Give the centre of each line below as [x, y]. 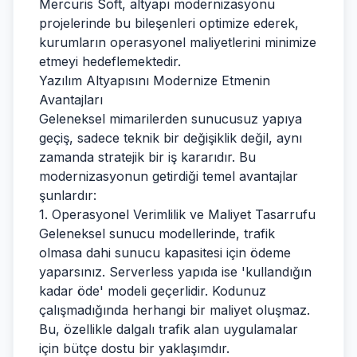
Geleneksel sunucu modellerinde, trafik [157, 233]
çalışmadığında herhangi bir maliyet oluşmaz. [175, 310]
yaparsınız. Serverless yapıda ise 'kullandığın [175, 272]
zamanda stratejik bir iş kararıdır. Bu [147, 157]
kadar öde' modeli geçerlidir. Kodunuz [153, 291]
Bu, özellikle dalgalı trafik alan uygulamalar [169, 329]
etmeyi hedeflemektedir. [110, 61]
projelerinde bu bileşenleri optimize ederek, [169, 23]
